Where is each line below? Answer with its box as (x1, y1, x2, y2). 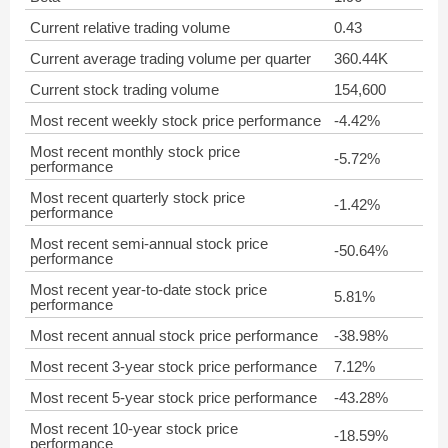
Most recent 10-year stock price (30, 420, 238, 437)
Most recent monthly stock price (30, 143, 240, 160)
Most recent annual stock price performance (30, 327, 318, 344)
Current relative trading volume (30, 19, 230, 36)
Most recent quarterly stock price (30, 189, 245, 206)
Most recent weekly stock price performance (30, 112, 321, 129)
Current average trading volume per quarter (30, 50, 311, 67)
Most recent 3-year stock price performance (30, 358, 317, 375)
